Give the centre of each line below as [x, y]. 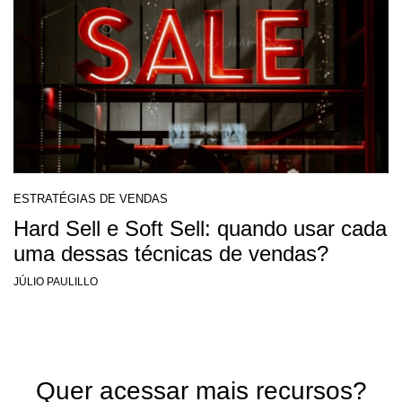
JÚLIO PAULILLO [56, 282]
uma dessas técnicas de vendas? [171, 254]
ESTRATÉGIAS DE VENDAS [91, 199]
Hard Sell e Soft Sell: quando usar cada [200, 229]
